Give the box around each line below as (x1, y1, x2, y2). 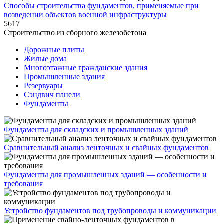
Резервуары (24, 81, 63, 90)
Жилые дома (24, 54, 67, 63)
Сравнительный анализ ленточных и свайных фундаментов (4, 143, 209, 152)
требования (4, 179, 43, 188)
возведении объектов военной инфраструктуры (4, 10, 167, 19)
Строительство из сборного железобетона (4, 28, 146, 37)
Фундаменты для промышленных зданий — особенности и (4, 170, 207, 179)
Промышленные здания (24, 72, 105, 81)
